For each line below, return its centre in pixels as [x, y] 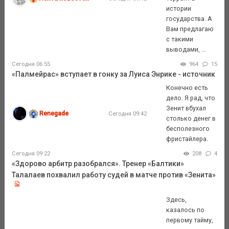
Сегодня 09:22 [31, 153]
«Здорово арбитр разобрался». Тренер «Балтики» [98, 163]
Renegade [54, 113]
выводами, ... [186, 50]
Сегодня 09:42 [127, 114]
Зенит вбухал [186, 108]
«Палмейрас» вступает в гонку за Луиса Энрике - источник [113, 74]
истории [179, 9]
